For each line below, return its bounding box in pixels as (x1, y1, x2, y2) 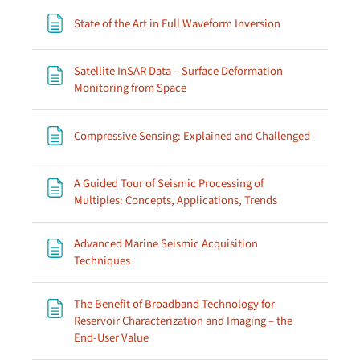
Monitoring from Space (74, 80, 186, 96)
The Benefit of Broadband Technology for (74, 296, 275, 313)
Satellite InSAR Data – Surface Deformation (74, 63, 283, 80)
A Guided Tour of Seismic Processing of (74, 175, 264, 192)
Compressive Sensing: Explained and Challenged (74, 127, 310, 145)
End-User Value (74, 329, 149, 346)
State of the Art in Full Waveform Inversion (74, 14, 280, 32)
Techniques (74, 252, 130, 269)
